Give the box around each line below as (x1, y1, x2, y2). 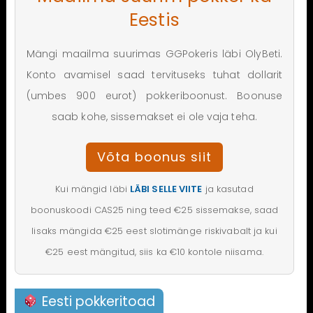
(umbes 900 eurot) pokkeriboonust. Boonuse (26, 88, 283, 103)
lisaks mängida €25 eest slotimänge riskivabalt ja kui (31, 224, 277, 238)
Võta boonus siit (97, 147, 212, 166)
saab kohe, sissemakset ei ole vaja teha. (51, 109, 257, 124)
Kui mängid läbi (55, 182, 130, 196)
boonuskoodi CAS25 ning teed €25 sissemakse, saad (30, 203, 279, 217)
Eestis (129, 7, 180, 32)
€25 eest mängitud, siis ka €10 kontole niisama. (45, 245, 263, 259)
